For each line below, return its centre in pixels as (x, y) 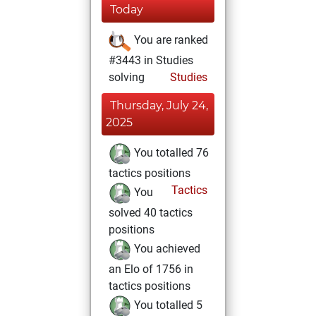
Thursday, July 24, (159, 105)
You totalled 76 (170, 153)
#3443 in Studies (151, 60)
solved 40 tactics (151, 213)
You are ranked (170, 40)
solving (127, 77)
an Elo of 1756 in (151, 269)
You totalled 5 (167, 305)
